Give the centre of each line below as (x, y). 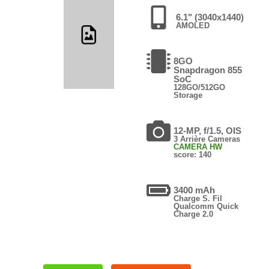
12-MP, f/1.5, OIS (207, 130)
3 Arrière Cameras (207, 139)
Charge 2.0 (193, 214)
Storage (188, 95)
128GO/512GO (199, 87)
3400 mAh (194, 190)
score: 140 (192, 154)
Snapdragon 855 (207, 70)
